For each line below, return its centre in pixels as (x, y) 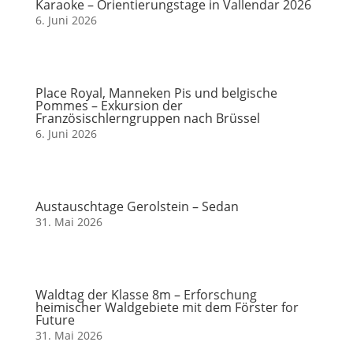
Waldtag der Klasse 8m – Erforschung (146, 295)
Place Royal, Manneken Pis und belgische (156, 93)
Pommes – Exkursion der (109, 106)
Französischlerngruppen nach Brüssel (147, 118)
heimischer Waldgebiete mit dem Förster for (167, 307)
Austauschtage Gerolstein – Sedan (137, 206)
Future (55, 320)
